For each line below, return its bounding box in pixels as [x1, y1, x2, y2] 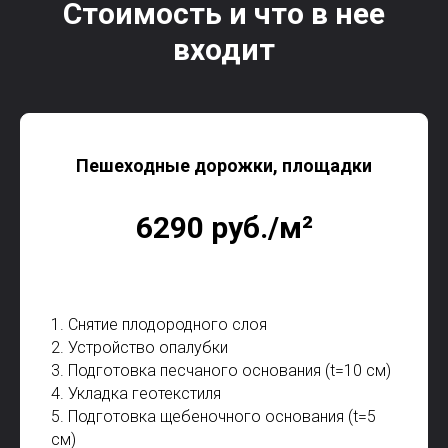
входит [173, 32, 275, 67]
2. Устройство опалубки [51, 338, 228, 357]
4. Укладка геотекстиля [51, 384, 221, 403]
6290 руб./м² [135, 210, 313, 245]
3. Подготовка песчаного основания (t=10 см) [51, 361, 391, 380]
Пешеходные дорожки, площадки [76, 155, 372, 176]
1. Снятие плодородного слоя [51, 315, 267, 334]
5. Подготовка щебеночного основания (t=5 [51, 407, 376, 426]
